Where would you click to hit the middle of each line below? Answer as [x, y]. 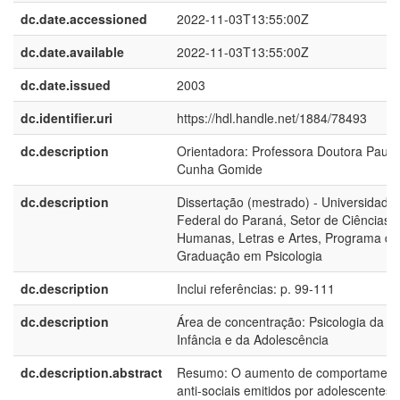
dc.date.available [72, 52]
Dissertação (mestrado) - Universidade [286, 202]
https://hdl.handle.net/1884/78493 [272, 118]
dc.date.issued [66, 85]
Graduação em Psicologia [250, 255]
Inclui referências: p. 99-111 [256, 288]
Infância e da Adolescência [253, 339]
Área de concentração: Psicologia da [280, 321]
